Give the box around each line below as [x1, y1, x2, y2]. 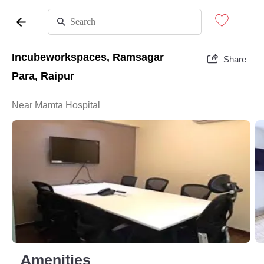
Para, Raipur [12, 70, 74, 82]
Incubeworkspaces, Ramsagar [12, 51, 164, 64]
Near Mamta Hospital [12, 99, 100, 111]
